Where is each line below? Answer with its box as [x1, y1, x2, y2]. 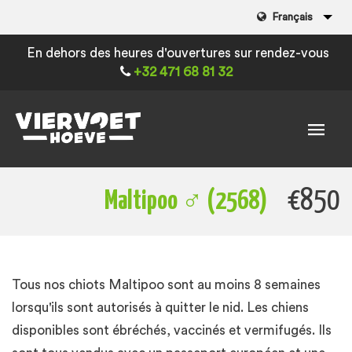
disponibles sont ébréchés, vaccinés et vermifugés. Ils [12, 324, 332, 337]
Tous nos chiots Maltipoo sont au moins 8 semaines [12, 278, 321, 291]
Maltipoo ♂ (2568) [104, 189, 268, 214]
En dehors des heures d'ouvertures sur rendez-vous [23, 46, 329, 60]
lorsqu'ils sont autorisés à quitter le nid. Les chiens [12, 301, 309, 314]
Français [272, 12, 313, 23]
